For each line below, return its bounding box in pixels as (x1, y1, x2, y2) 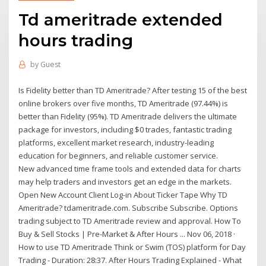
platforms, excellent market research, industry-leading (18, 137, 214, 148)
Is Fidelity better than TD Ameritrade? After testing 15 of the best (18, 84, 248, 96)
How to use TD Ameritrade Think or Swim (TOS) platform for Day (18, 241, 246, 252)
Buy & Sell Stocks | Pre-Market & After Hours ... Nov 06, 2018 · (18, 228, 236, 239)
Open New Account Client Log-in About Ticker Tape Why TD (18, 189, 228, 200)
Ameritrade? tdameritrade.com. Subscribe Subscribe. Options (18, 202, 239, 213)
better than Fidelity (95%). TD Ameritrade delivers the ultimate (18, 110, 237, 122)
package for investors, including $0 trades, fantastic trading (18, 123, 232, 135)
